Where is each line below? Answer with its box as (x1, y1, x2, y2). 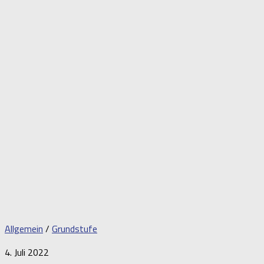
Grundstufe (52, 222, 97, 236)
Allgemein (5, 222, 43, 236)
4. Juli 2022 (5, 245, 49, 260)
